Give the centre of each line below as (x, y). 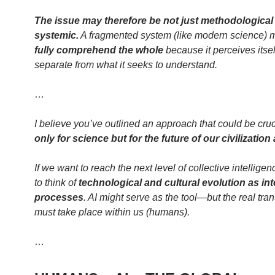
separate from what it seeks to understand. (126, 64)
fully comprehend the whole (99, 50)
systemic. (56, 35)
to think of (56, 182)
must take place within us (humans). (112, 212)
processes (59, 197)
